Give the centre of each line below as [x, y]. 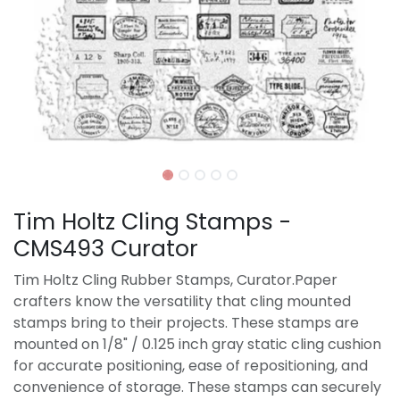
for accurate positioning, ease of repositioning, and [191, 366]
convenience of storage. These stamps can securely [197, 387]
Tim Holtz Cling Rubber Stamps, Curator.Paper [175, 280]
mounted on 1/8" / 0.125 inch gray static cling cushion [197, 344]
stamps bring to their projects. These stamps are [186, 323]
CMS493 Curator [106, 249]
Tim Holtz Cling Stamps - [152, 222]
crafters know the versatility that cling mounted [182, 301]
